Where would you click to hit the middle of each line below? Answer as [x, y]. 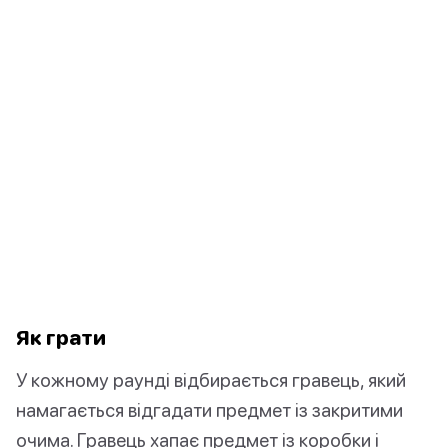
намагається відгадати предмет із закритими [209, 410]
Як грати [61, 337]
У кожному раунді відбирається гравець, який [211, 380]
